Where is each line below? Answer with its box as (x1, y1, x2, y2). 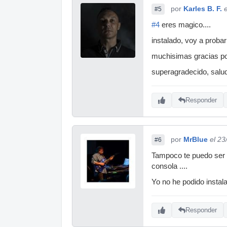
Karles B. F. (183, 4, 222, 13)
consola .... (152, 162, 187, 170)
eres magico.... (160, 20, 211, 29)
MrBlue (183, 135, 208, 143)
